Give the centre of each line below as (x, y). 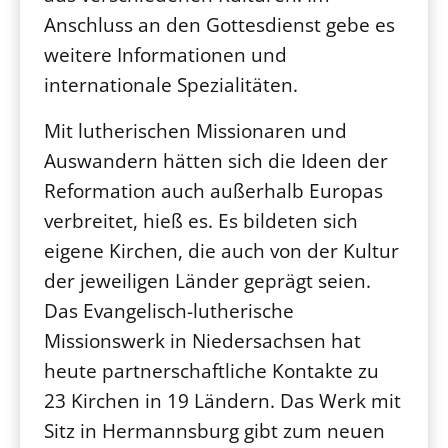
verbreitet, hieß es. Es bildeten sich (201, 220)
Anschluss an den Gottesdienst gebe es (219, 24)
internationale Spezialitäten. (171, 84)
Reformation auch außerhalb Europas (213, 190)
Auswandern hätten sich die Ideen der (216, 160)
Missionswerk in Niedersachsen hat (202, 340)
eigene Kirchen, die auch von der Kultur (221, 250)
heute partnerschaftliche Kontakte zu (211, 370)
